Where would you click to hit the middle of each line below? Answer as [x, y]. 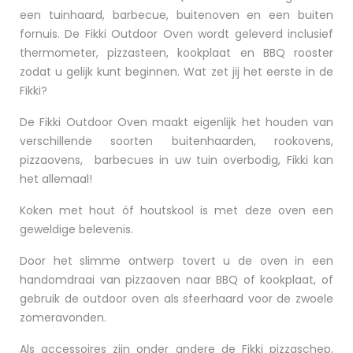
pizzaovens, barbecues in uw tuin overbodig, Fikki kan [176, 160]
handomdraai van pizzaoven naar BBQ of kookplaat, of [176, 280]
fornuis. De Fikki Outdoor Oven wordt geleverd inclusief [176, 34]
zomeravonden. [65, 318]
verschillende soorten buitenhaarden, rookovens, [176, 141]
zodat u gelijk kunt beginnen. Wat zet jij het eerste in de [176, 72]
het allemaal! [56, 179]
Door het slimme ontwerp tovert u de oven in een [176, 261]
